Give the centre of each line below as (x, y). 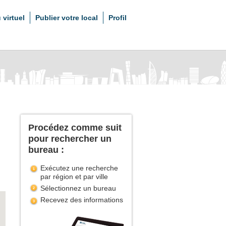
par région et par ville (74, 177)
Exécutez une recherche (79, 168)
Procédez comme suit (75, 128)
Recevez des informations (82, 200)
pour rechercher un (70, 139)
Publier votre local (67, 18)
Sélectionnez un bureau (78, 188)
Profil (118, 18)
